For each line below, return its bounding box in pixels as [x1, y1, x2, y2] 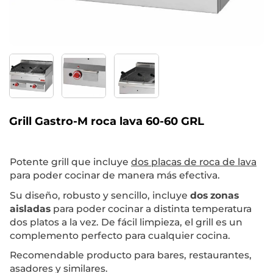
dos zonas [190, 189, 239, 201]
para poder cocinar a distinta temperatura [51, 202, 252, 214]
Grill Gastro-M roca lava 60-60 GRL [9, 115, 204, 129]
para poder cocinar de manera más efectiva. [10, 169, 220, 182]
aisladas [10, 202, 51, 214]
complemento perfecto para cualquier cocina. [10, 229, 230, 241]
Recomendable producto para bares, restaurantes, [10, 249, 252, 261]
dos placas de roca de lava [131, 156, 257, 168]
